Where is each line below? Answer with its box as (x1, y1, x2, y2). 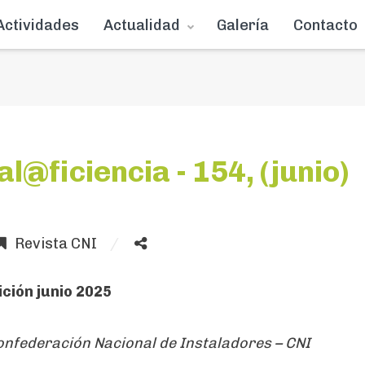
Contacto (293, 16, 358, 34)
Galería (217, 16, 269, 34)
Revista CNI (15, 235, 97, 253)
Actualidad (103, 16, 180, 34)
